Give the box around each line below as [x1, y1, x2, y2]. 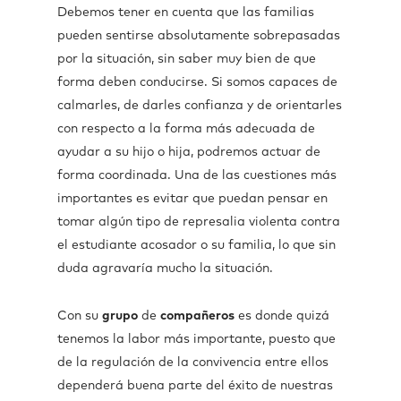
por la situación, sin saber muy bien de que [57, 53, 316, 65]
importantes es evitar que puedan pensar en [57, 192, 328, 205]
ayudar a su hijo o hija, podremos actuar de [57, 146, 320, 158]
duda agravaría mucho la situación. [57, 262, 273, 275]
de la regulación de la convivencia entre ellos [57, 356, 328, 369]
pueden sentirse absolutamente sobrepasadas [57, 30, 340, 42]
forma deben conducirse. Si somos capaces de [57, 76, 337, 89]
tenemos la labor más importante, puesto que [57, 333, 336, 346]
